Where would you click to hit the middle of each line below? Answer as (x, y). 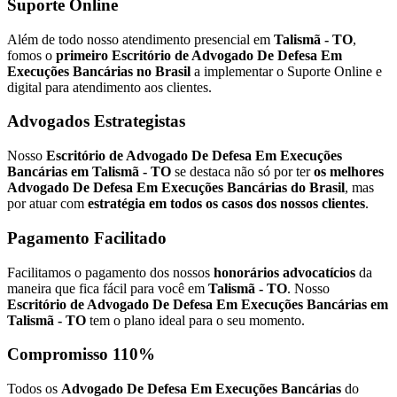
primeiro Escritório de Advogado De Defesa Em (199, 55)
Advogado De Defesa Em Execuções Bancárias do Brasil (176, 188)
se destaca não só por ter (242, 172)
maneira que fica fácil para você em (108, 288)
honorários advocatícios (284, 272)
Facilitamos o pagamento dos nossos (110, 272)
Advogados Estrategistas (96, 121)
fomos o (31, 55)
